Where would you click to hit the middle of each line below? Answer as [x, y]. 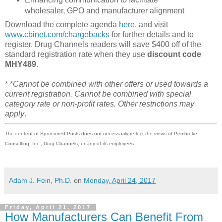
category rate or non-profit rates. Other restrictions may [100, 104]
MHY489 [21, 64]
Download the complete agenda [62, 25]
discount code [174, 55]
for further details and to [152, 35]
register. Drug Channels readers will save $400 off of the [103, 45]
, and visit [151, 25]
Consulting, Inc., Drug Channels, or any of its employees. [70, 144]
